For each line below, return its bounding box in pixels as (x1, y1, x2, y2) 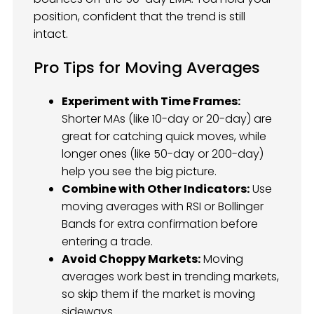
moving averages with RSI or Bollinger (62, 198, 264, 214)
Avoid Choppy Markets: (62, 250, 200, 267)
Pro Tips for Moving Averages (34, 56, 260, 78)
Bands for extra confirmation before (62, 215, 258, 232)
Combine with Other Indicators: (62, 180, 250, 197)
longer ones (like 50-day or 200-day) (62, 145, 264, 162)
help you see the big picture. (62, 163, 217, 179)
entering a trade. (62, 233, 153, 250)
